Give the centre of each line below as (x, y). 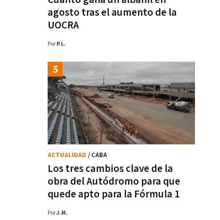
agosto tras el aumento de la (112, 13)
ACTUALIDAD (68, 155)
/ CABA (97, 155)
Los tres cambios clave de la (110, 169)
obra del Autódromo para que (114, 181)
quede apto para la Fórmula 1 (114, 194)
